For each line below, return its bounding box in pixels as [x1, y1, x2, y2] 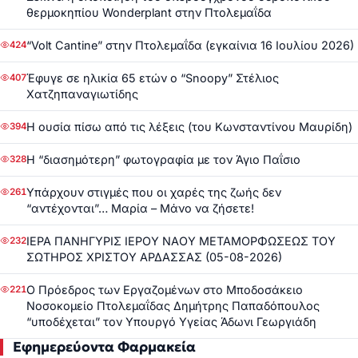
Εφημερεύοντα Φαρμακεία [13, 338, 196, 356]
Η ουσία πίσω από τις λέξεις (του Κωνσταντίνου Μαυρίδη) [26, 120, 352, 134]
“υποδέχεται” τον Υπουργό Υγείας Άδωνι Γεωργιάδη [26, 315, 316, 329]
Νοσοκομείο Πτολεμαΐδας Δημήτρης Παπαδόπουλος [26, 299, 320, 313]
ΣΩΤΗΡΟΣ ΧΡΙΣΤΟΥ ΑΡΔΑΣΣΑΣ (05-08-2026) [26, 250, 282, 265]
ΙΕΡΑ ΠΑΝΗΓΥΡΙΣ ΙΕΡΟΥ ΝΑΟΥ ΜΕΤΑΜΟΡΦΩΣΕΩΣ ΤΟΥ [26, 234, 336, 249]
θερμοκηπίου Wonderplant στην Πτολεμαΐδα [26, 6, 272, 20]
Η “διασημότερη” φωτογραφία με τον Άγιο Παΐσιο [26, 153, 300, 167]
